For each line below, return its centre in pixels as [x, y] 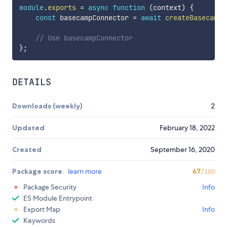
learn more [85, 171]
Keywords [39, 220]
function [128, 8]
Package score [38, 171]
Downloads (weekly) [47, 106]
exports [62, 8]
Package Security [50, 187]
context [167, 8]
